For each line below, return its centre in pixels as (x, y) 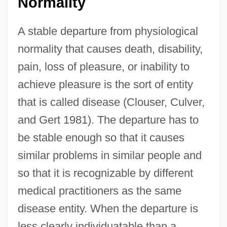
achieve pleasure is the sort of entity (105, 84)
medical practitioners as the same (99, 191)
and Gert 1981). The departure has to (108, 120)
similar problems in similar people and (109, 155)
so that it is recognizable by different (105, 173)
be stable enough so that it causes (101, 137)
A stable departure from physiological (108, 31)
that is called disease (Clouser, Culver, (111, 102)
